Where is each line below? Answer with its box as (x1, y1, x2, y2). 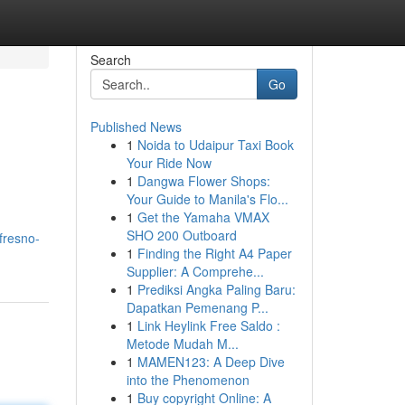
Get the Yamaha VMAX (137, 208, 269, 226)
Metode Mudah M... (126, 334, 239, 353)
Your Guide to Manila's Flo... (126, 190, 288, 208)
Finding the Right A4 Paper (137, 244, 292, 262)
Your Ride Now (126, 154, 212, 172)
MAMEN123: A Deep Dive (137, 353, 285, 371)
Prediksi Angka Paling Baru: (137, 280, 296, 298)
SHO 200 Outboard (126, 226, 237, 244)
